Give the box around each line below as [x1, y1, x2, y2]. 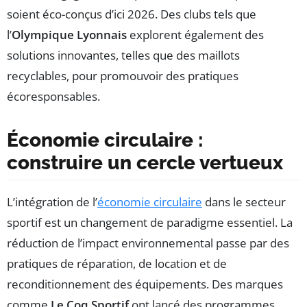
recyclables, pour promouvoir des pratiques [7, 67, 238, 84]
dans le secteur [202, 193, 286, 210]
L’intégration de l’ [7, 193, 97, 210]
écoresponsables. [7, 88, 100, 104]
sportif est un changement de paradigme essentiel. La [7, 214, 293, 230]
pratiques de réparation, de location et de [7, 255, 227, 271]
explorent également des [127, 26, 264, 42]
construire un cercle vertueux [7, 151, 283, 174]
